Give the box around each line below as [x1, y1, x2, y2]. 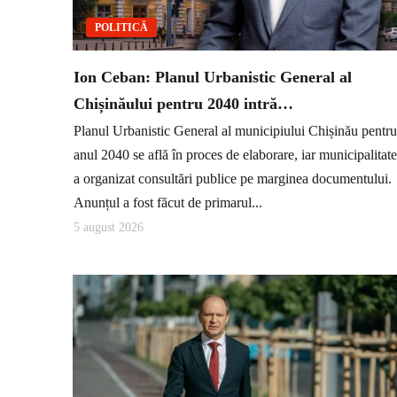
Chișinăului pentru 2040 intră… [74, 95, 293, 113]
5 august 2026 [74, 221, 144, 235]
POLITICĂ [95, 21, 148, 35]
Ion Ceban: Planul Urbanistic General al [74, 68, 352, 87]
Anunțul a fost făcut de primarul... [74, 194, 262, 210]
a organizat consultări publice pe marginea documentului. [74, 170, 392, 186]
